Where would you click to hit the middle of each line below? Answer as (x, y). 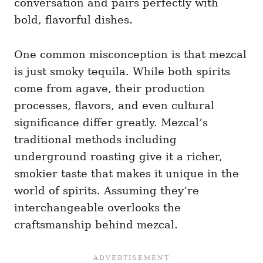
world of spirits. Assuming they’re (107, 191)
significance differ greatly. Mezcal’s (111, 123)
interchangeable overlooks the (97, 208)
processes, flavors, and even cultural (114, 106)
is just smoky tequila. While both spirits (122, 72)
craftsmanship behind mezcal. (96, 225)
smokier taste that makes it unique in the (127, 174)
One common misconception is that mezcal (130, 55)
